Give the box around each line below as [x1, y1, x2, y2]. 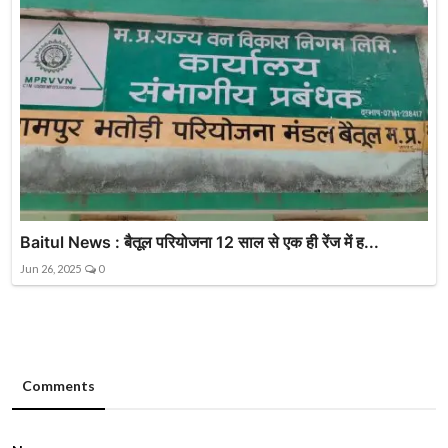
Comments [22, 377, 95, 394]
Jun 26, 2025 [20, 262, 81, 275]
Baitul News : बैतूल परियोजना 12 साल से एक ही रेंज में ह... [20, 232, 379, 252]
